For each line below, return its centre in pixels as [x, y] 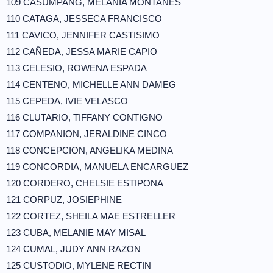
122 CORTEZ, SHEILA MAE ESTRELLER [91, 216]
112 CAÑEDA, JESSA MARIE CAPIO [82, 51]
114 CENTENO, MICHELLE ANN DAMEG [91, 84]
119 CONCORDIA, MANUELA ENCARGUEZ [97, 167]
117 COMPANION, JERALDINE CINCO [87, 134]
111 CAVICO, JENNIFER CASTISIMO [83, 35]
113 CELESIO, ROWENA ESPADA [76, 68]
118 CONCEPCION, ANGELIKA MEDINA [90, 150]
